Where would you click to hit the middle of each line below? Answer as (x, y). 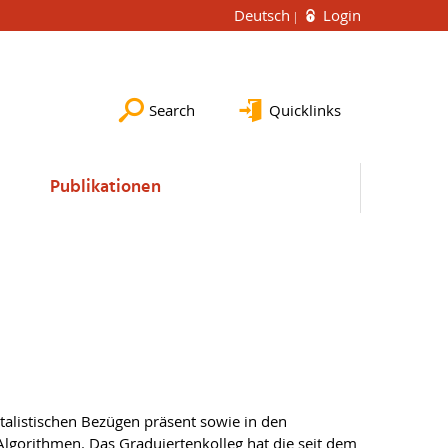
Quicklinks (305, 110)
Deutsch (264, 15)
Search (172, 110)
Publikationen (105, 187)
